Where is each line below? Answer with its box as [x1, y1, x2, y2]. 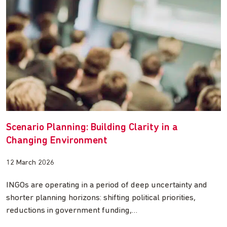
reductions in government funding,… [6, 206, 137, 215]
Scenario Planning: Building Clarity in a [6, 123, 178, 133]
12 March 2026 [6, 159, 54, 167]
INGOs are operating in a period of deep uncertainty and [6, 181, 207, 190]
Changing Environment [6, 136, 107, 146]
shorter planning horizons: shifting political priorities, [6, 194, 196, 203]
